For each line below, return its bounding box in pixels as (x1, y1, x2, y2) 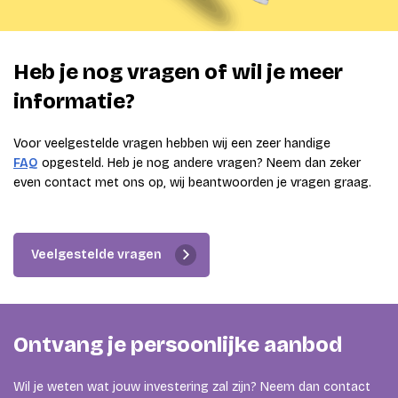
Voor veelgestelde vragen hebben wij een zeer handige (13, 135, 330, 151)
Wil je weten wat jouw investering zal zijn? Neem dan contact (13, 378, 370, 394)
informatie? (13, 88, 135, 114)
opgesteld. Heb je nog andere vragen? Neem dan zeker (38, 155, 361, 171)
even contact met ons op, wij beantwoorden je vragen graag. (13, 174, 371, 190)
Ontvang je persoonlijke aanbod (13, 331, 342, 357)
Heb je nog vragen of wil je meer (13, 59, 343, 84)
